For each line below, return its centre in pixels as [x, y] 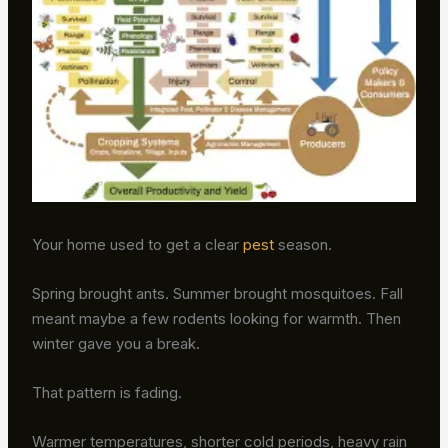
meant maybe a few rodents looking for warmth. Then [217, 318]
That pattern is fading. [107, 392]
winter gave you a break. [116, 343]
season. [303, 244]
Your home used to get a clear [138, 244]
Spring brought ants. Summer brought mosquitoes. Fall [218, 293]
